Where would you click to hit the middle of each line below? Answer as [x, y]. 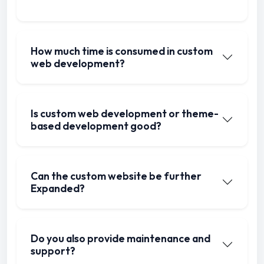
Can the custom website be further [116, 176]
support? [53, 251]
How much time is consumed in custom [122, 51]
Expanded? [58, 189]
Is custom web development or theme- [125, 114]
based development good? [96, 126]
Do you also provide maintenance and [121, 239]
